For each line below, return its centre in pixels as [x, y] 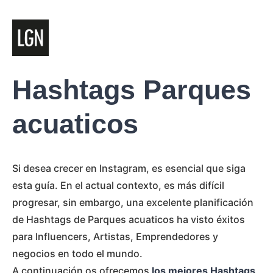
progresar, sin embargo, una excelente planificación [133, 202]
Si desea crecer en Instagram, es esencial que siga [129, 168]
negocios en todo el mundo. [77, 253]
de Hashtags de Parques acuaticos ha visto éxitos [129, 219]
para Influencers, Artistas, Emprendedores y [115, 236]
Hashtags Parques [132, 90]
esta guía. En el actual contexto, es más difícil [118, 185]
